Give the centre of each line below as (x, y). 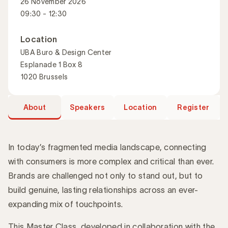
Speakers (88, 107)
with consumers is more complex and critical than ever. (111, 161)
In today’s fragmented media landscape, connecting (107, 147)
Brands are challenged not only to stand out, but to (106, 175)
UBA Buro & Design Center (66, 52)
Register (193, 107)
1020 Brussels (44, 77)
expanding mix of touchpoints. (66, 204)
